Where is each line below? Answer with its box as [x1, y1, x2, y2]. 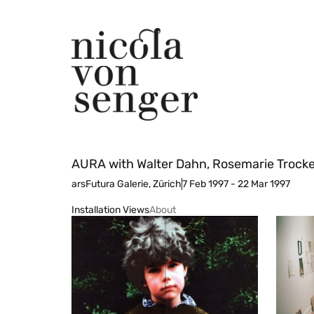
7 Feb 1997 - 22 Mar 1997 [182, 177, 290, 190]
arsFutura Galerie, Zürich [71, 177, 182, 190]
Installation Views [71, 203, 149, 216]
